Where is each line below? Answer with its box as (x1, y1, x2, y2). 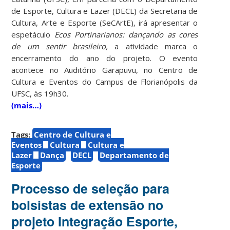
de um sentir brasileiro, (11, 41, 108, 51)
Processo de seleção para (11, 179, 170, 198)
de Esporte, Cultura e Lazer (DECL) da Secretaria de (11, 5, 198, 16)
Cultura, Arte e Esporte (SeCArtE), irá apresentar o (11, 17, 198, 28)
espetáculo (11, 29, 55, 40)
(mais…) (11, 100, 42, 110)
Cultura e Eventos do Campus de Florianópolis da (11, 76, 198, 87)
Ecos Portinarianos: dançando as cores (54, 29, 198, 40)
